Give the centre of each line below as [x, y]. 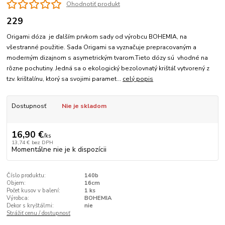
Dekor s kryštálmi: [30, 205]
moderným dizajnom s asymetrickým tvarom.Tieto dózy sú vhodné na [108, 58]
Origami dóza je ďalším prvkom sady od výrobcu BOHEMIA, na [97, 37]
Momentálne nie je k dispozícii [59, 149]
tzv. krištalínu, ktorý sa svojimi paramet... [65, 79]
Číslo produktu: [26, 175]
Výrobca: [18, 198]
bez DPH [42, 142]
